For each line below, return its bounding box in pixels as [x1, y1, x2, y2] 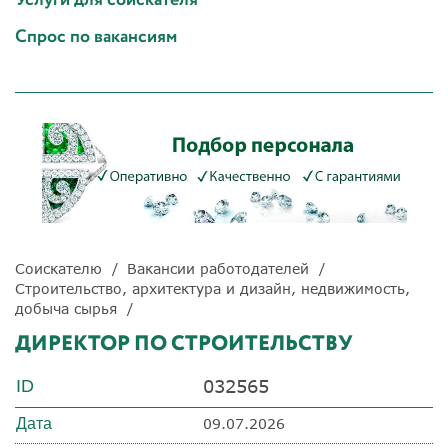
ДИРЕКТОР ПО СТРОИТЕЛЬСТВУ [15, 328, 353, 360]
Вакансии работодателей [127, 259, 309, 277]
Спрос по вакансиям [15, 23, 177, 50]
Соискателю [15, 259, 102, 277]
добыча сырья [15, 299, 117, 317]
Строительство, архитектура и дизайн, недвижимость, [15, 279, 410, 297]
